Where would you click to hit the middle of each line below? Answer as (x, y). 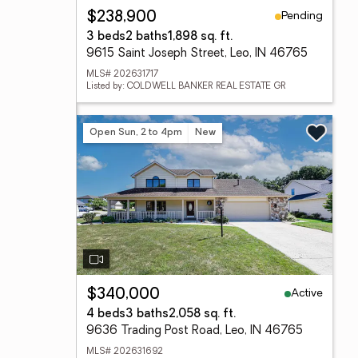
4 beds (106, 314)
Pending (302, 16)
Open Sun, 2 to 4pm (136, 132)
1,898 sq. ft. (200, 37)
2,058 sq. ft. (202, 314)
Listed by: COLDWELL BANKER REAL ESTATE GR (186, 87)
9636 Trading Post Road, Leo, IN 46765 (195, 331)
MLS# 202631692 (125, 352)
